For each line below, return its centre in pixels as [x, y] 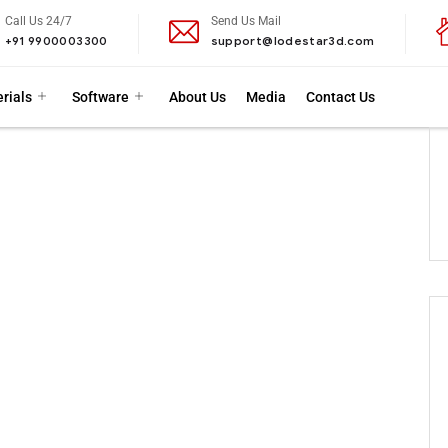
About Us [197, 96]
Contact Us [340, 96]
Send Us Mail [245, 20]
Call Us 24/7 [38, 20]
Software [100, 96]
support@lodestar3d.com [292, 40]
